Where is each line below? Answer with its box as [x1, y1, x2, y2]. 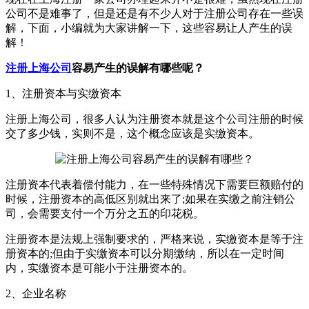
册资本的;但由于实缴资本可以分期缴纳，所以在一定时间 [6, 248, 284, 260]
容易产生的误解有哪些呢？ [72, 62, 204, 74]
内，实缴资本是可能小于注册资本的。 [6, 262, 193, 275]
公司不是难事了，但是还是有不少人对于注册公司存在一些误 [6, 8, 303, 20]
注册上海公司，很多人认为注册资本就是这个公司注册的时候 [6, 113, 303, 126]
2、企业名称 [6, 288, 66, 300]
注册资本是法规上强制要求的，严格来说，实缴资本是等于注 [6, 233, 303, 246]
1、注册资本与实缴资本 [6, 88, 121, 100]
